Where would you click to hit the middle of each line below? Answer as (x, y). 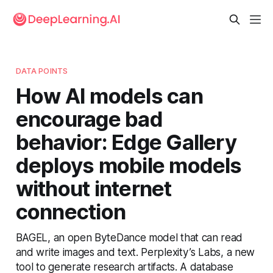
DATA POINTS (42, 70)
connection (71, 211)
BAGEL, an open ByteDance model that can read (129, 237)
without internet (94, 188)
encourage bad (89, 119)
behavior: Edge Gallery (126, 142)
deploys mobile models (129, 165)
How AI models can (109, 95)
